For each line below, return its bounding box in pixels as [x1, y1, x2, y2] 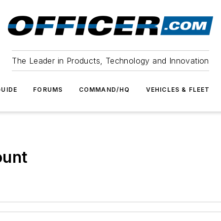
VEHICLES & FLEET [146, 86, 210, 93]
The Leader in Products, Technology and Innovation [12, 56, 209, 66]
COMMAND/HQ [78, 86, 130, 93]
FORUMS [33, 86, 63, 93]
